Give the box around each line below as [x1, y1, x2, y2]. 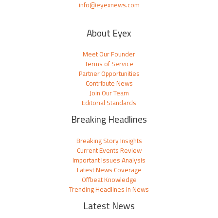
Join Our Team [89, 87, 129, 100]
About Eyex [87, 24, 131, 42]
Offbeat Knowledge [81, 173, 137, 186]
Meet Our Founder [83, 48, 135, 61]
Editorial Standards [82, 96, 136, 109]
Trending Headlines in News [69, 182, 149, 196]
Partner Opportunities [78, 67, 140, 80]
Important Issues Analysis [73, 153, 145, 166]
